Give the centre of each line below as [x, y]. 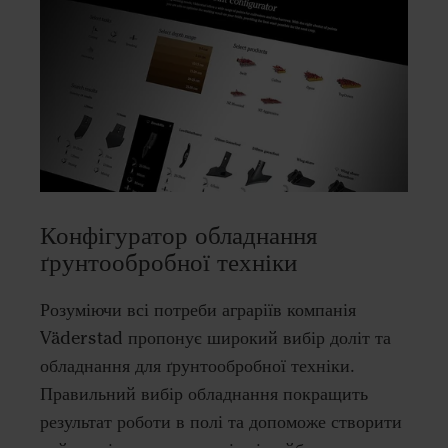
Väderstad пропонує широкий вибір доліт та [215, 338]
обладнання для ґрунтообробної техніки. [197, 366]
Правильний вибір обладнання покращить [204, 394]
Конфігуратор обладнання [179, 235]
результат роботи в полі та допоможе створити [221, 422]
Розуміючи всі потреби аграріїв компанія [198, 310]
